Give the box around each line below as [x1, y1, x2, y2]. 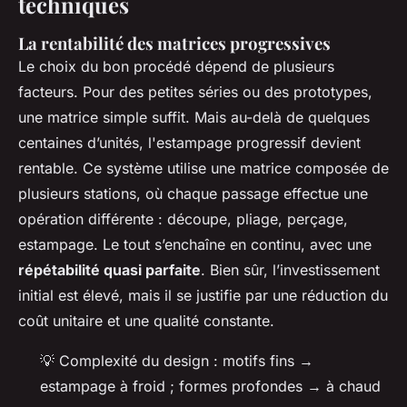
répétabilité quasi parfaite [18, 260, 201, 279]
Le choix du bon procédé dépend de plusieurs [18, 56, 334, 75]
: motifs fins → [209, 351, 313, 370]
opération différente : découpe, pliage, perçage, [18, 209, 348, 228]
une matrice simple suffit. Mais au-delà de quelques [18, 107, 370, 126]
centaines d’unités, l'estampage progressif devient [18, 133, 361, 152]
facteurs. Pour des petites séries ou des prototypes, [18, 82, 372, 101]
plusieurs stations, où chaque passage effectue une [18, 184, 368, 203]
